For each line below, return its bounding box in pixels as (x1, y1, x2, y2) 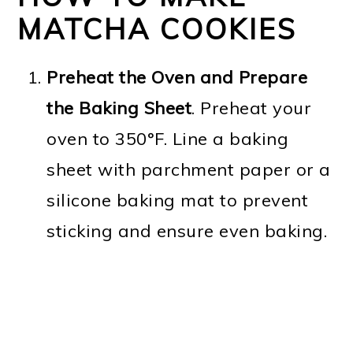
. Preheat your (191, 96, 312, 119)
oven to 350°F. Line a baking (46, 127, 289, 150)
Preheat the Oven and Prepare (46, 65, 308, 88)
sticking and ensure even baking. (46, 219, 328, 242)
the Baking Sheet (46, 96, 192, 119)
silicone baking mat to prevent (46, 188, 309, 211)
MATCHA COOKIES (17, 10, 298, 46)
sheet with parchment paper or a (46, 158, 331, 180)
